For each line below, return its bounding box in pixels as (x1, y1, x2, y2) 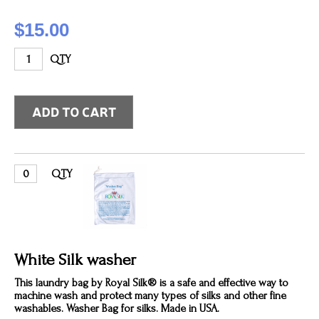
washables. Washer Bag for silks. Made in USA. (14, 302, 219, 315)
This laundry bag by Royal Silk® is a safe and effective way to (14, 276, 288, 289)
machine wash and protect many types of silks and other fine (14, 289, 286, 302)
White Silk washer (14, 250, 136, 269)
